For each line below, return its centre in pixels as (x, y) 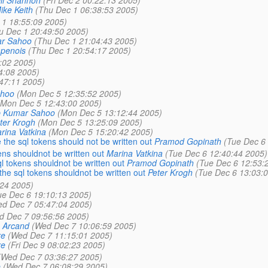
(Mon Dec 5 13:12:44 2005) (109, 113)
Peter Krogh (170, 173)
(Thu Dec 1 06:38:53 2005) (86, 9)
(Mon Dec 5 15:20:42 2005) (100, 132)
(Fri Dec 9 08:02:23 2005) (56, 244)
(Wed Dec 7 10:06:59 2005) (84, 225)
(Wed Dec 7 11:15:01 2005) (60, 235)
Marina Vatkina (134, 153)
